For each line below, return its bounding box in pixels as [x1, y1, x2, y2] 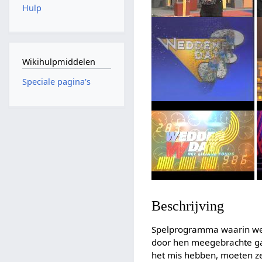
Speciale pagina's [22, 76, 91, 88]
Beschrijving [151, 198, 225, 214]
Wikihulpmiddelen [22, 56, 95, 67]
